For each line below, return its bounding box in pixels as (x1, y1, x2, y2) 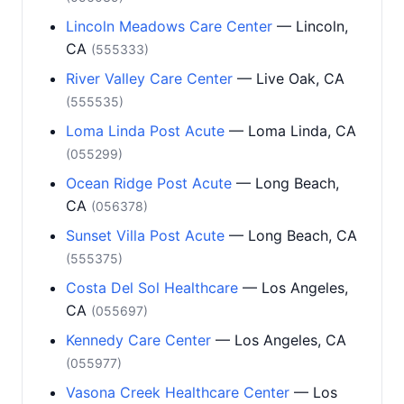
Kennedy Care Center (66, 331, 211, 349)
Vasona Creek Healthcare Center (66, 383, 289, 401)
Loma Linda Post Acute (66, 122, 225, 140)
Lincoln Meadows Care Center (66, 17, 272, 35)
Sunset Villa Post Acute (66, 226, 225, 244)
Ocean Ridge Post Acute (66, 174, 232, 192)
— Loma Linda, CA (225, 122, 356, 140)
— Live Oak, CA (233, 69, 344, 87)
